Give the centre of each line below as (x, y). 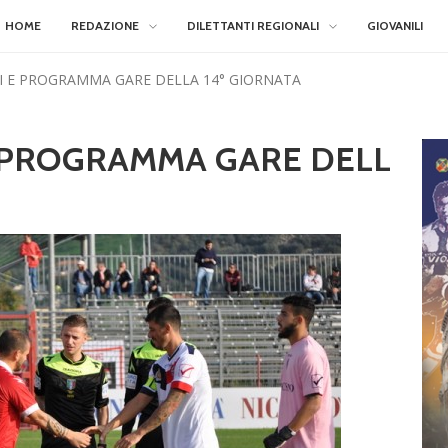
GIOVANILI (395, 25)
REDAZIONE (105, 25)
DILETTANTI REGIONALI (253, 25)
